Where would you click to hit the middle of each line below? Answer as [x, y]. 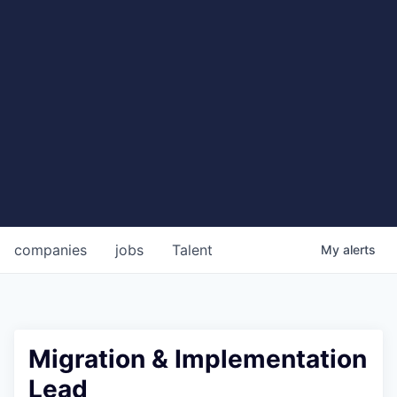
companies [51, 250]
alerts [359, 250]
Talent [192, 250]
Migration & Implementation [198, 359]
